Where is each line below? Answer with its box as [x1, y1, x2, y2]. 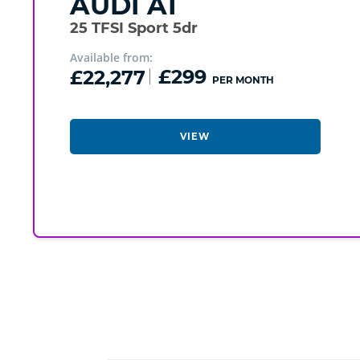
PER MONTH [211, 74, 274, 87]
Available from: [69, 50, 153, 66]
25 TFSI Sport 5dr [69, 19, 198, 38]
